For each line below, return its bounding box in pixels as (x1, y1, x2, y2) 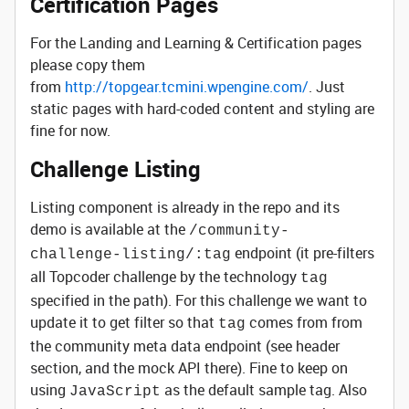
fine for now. (30, 121, 110, 141)
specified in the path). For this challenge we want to (30, 290, 367, 310)
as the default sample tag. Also (161, 380, 367, 400)
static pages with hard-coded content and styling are (30, 99, 374, 119)
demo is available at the (30, 219, 189, 239)
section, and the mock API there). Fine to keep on (30, 358, 348, 378)
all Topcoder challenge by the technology (30, 267, 300, 287)
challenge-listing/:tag (30, 246, 231, 263)
